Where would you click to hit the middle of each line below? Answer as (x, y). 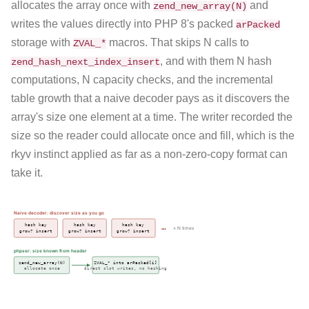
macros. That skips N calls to (178, 43)
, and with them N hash (216, 61)
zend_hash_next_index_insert (86, 62)
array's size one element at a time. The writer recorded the (152, 117)
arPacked (258, 25)
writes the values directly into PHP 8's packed (123, 24)
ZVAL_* (90, 44)
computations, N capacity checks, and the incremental (142, 80)
